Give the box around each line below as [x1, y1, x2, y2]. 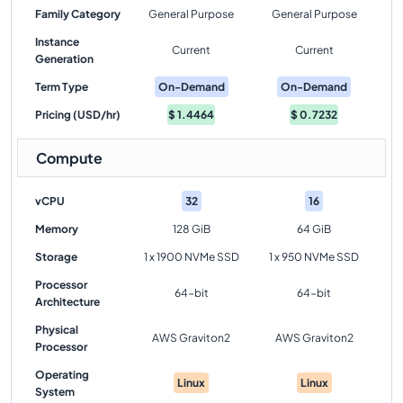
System [35, 385, 75, 399]
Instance [35, 35, 79, 49]
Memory [35, 222, 78, 236]
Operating [35, 368, 89, 381]
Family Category [35, 7, 121, 21]
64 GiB [297, 222, 331, 236]
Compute [36, 148, 103, 167]
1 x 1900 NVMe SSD [143, 250, 239, 264]
